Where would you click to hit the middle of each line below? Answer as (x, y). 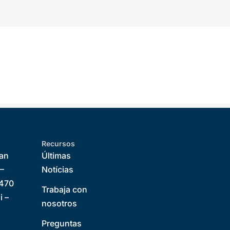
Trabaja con (65, 189)
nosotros (60, 203)
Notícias (58, 169)
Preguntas (62, 223)
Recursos (58, 143)
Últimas (56, 156)
